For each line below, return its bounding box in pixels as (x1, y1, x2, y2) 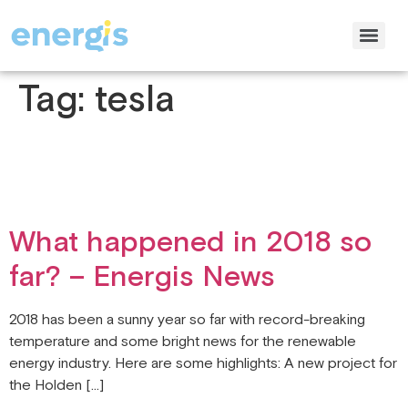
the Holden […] (9, 376, 104, 395)
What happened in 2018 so (9, 224, 372, 261)
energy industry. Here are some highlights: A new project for (9, 354, 397, 373)
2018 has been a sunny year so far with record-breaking (9, 311, 365, 330)
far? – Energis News (9, 259, 275, 296)
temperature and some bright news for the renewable (9, 332, 356, 352)
